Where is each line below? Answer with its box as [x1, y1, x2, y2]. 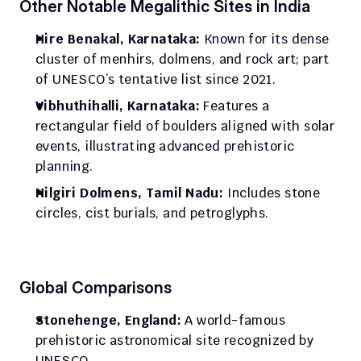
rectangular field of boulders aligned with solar [35, 118, 335, 135]
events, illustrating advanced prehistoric [35, 138, 295, 155]
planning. [35, 158, 93, 175]
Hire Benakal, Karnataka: [35, 31, 201, 48]
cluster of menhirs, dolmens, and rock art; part [35, 51, 330, 68]
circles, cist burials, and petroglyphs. [35, 205, 269, 222]
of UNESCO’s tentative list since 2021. [35, 71, 276, 88]
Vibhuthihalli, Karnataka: [35, 98, 200, 114]
